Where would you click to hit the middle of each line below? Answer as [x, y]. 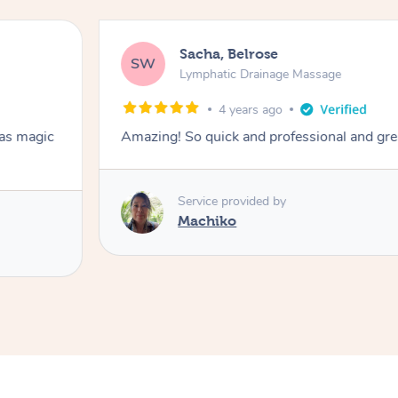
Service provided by [232, 202]
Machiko [207, 221]
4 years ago [251, 109]
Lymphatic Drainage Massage [261, 75]
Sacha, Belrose [229, 54]
